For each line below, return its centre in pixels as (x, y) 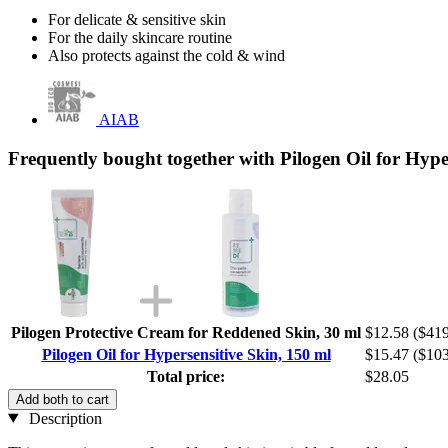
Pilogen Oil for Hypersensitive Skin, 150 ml (186, 354)
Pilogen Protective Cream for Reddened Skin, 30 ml (186, 332)
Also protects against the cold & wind (166, 56)
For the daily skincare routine (140, 38)
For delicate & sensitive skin (137, 20)
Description (63, 418)
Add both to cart (62, 399)
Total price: (186, 376)
